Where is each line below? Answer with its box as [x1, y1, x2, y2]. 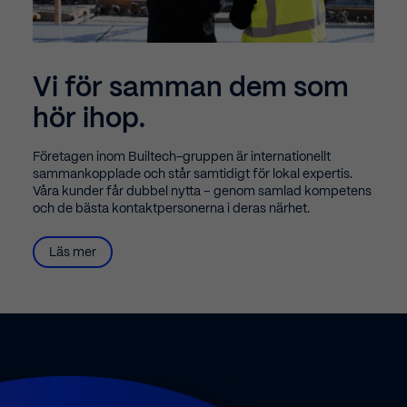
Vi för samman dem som [33, 74, 349, 102]
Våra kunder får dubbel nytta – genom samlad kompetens [33, 184, 372, 198]
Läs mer [49, 245, 96, 259]
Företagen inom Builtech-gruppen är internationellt [33, 150, 331, 164]
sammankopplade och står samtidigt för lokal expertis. [33, 167, 352, 181]
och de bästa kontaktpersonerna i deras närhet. [33, 202, 310, 215]
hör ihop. [33, 105, 145, 133]
